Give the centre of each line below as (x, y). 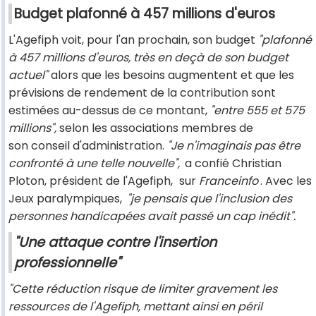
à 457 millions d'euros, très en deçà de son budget (148, 58)
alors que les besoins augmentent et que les (171, 75)
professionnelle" (67, 263)
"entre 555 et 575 (257, 111)
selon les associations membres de (155, 128)
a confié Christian (231, 164)
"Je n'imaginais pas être (234, 146)
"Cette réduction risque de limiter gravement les (143, 289)
